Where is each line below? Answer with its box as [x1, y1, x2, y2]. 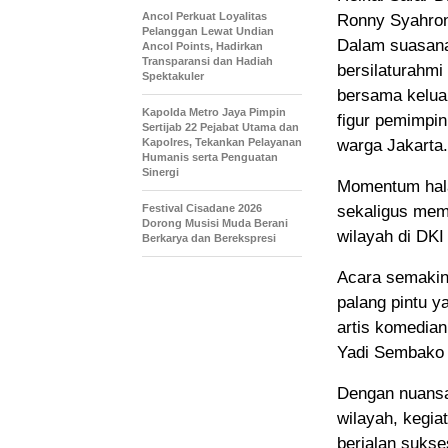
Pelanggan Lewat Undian [142, 24, 274, 37]
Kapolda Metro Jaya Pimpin [142, 105, 286, 118]
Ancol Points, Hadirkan [142, 39, 263, 52]
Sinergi [142, 165, 179, 178]
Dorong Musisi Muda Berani [142, 216, 288, 229]
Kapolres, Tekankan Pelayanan [142, 135, 302, 148]
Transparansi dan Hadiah [142, 54, 273, 67]
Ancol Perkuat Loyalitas [142, 9, 267, 22]
